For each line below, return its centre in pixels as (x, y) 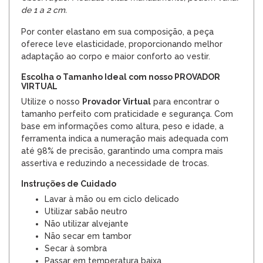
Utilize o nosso (52, 102)
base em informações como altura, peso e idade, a (122, 127)
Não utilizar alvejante (87, 224)
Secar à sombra (76, 249)
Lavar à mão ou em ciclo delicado (112, 199)
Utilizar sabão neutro (86, 212)
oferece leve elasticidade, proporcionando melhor (122, 44)
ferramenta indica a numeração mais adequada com (125, 139)
